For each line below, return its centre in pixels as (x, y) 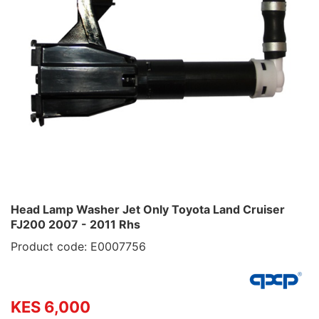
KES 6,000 (51, 307)
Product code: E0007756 (78, 246)
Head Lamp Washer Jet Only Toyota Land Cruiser (148, 209)
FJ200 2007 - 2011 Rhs (75, 224)
